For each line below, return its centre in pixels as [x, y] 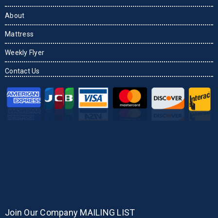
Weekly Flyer [25, 53]
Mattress [19, 34]
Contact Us [22, 71]
